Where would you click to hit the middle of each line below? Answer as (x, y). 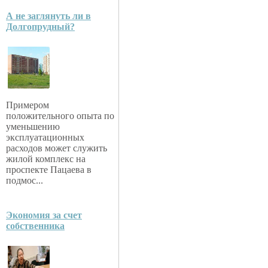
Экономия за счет (44, 215)
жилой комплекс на (46, 159)
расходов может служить (57, 148)
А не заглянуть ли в (48, 16)
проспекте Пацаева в (49, 170)
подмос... (25, 181)
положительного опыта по (60, 116)
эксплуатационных (45, 138)
